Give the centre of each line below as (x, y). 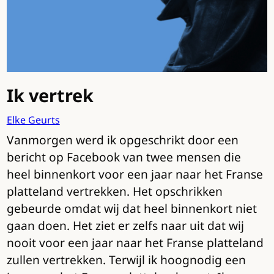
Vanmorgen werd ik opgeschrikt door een (122, 140)
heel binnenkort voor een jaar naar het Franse (135, 174)
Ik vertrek (50, 95)
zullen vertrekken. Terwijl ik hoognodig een (126, 260)
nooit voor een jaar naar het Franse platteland (135, 243)
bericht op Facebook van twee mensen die (124, 157)
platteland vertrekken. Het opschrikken (114, 191)
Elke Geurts (33, 120)
